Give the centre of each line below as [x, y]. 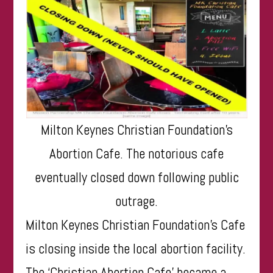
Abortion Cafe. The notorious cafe [136, 154]
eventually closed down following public [136, 177]
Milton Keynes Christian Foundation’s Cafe [136, 225]
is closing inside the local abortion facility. [136, 249]
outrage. [136, 201]
